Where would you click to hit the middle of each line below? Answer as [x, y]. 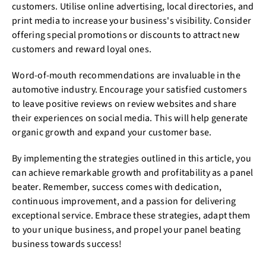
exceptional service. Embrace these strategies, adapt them [131, 215]
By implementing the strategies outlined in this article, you [132, 158]
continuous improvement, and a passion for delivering [124, 201]
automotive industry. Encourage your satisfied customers [129, 89]
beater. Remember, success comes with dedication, [117, 187]
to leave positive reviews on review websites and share [124, 104]
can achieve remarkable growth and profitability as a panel [133, 172]
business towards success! [67, 244]
